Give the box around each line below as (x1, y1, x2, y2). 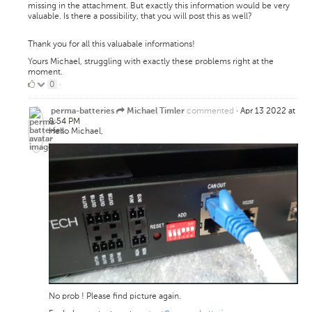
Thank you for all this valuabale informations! (28, 39, 195, 49)
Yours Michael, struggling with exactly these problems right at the (28, 56, 274, 67)
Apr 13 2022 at (240, 106, 295, 116)
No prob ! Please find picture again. (49, 291, 181, 302)
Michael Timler (127, 107, 187, 116)
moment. (28, 67, 63, 77)
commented (187, 106, 234, 116)
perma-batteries (51, 107, 116, 116)
